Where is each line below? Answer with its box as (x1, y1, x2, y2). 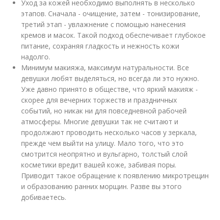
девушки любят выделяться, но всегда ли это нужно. (21, 74, 199, 83)
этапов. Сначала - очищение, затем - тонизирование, (21, 9, 201, 18)
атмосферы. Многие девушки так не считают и (21, 117, 179, 126)
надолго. (21, 52, 51, 61)
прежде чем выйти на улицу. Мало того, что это (21, 138, 184, 148)
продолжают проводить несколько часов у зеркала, (21, 128, 197, 137)
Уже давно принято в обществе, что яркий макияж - (21, 84, 200, 94)
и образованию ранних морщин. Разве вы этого (21, 182, 182, 191)
